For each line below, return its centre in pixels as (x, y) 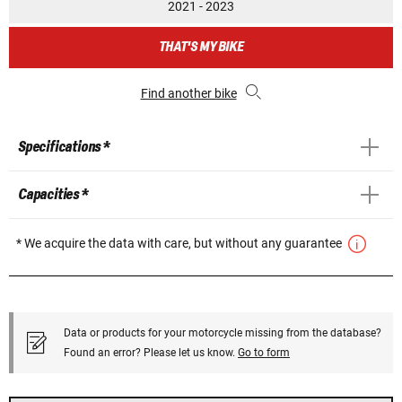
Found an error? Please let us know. (151, 352)
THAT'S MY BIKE (201, 47)
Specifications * (64, 147)
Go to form (264, 352)
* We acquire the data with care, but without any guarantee (180, 243)
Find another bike (188, 93)
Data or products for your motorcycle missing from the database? (223, 332)
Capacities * (53, 194)
